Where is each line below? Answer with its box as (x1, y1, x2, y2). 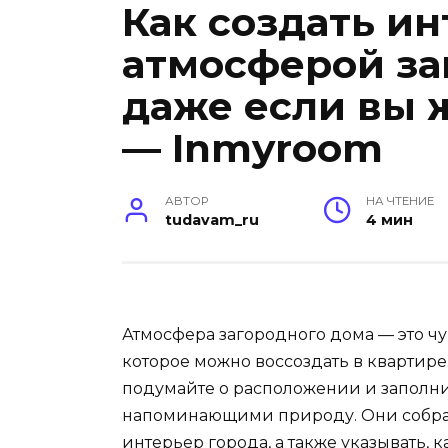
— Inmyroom (122, 124, 383, 173)
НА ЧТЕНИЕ (366, 194, 435, 209)
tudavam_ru (165, 211, 260, 230)
